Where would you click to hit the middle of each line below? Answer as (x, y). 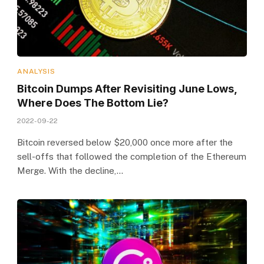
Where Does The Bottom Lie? (93, 103)
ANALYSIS (36, 71)
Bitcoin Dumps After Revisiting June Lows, (127, 88)
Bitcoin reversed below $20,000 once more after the (125, 142)
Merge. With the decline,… (70, 170)
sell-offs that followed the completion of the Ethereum (132, 156)
